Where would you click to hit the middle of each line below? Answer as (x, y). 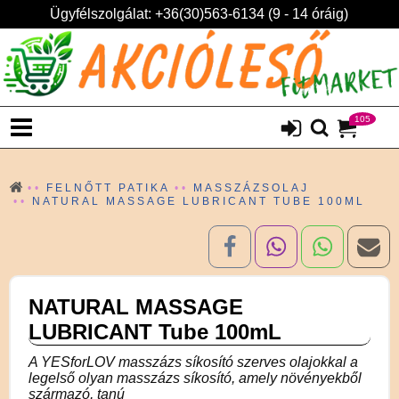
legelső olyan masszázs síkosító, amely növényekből (195, 378)
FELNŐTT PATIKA (108, 187)
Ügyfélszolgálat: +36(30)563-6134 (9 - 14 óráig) (199, 14)
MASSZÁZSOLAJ (251, 187)
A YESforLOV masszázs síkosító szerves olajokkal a (193, 362)
